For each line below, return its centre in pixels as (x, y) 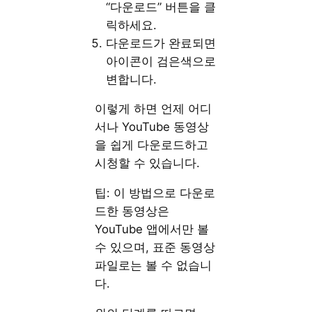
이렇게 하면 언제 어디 (154, 109)
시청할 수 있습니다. (148, 163)
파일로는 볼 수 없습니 (154, 266)
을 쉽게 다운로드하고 (152, 145)
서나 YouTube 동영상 (152, 127)
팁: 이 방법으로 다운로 (155, 193)
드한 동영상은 (132, 211)
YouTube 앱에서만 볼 (152, 229)
